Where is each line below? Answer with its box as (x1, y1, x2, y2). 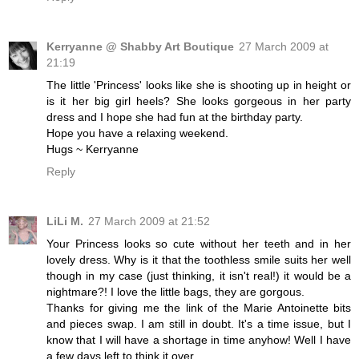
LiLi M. (46, 215, 83, 228)
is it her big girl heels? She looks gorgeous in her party (46, 95, 351, 108)
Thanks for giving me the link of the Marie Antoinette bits (46, 301, 351, 315)
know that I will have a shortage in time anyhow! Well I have (46, 333, 351, 347)
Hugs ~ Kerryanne (46, 143, 139, 156)
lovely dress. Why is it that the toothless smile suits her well (46, 253, 351, 267)
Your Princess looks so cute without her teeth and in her (46, 237, 351, 251)
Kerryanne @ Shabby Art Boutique (46, 40, 234, 54)
